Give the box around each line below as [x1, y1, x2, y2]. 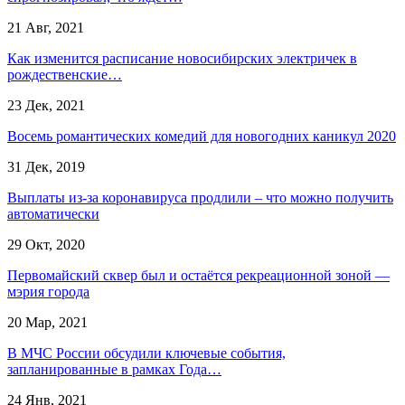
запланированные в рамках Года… [7, 361, 221, 377]
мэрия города [7, 283, 89, 299]
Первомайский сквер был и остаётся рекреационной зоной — [7, 267, 390, 283]
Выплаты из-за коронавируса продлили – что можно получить [7, 189, 393, 205]
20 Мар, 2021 [7, 314, 88, 330]
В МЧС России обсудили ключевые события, [7, 344, 286, 361]
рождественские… [7, 66, 122, 82]
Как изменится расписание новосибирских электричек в [7, 50, 357, 66]
